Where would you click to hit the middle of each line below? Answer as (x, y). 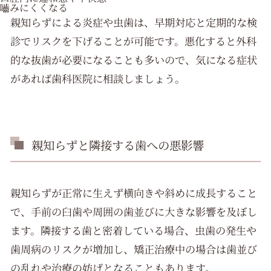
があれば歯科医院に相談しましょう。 (98, 79)
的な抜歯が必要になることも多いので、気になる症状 (134, 60)
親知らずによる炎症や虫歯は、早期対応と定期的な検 (134, 22)
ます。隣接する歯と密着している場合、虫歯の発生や (134, 230)
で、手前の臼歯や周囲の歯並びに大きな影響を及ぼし (134, 211)
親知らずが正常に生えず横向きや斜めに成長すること (134, 192)
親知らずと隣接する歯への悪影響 (117, 145)
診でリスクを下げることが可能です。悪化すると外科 (134, 41)
